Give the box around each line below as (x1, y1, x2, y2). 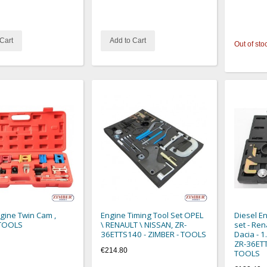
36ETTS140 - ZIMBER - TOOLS (101, 228, 207, 240)
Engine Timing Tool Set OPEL (101, 209, 204, 221)
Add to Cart (110, 36, 147, 45)
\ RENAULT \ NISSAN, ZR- (101, 219, 187, 230)
